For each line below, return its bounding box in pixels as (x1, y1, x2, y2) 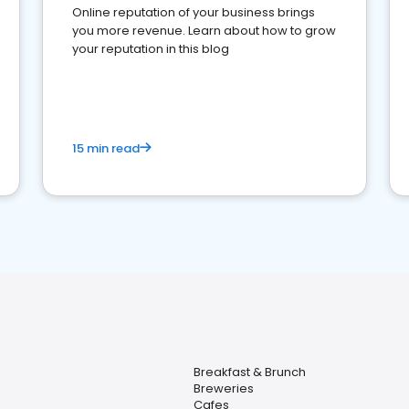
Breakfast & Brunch (193, 363, 306, 381)
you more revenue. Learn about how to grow (72, 22, 336, 39)
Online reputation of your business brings (72, 4, 315, 21)
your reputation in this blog (72, 40, 229, 58)
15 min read (72, 140, 140, 157)
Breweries (193, 380, 254, 397)
